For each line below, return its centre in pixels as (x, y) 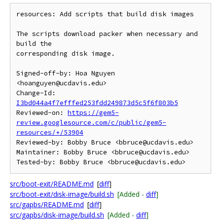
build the (34, 44)
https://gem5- (93, 113)
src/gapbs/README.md (47, 204)
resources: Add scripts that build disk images (105, 14)
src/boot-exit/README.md (52, 184)
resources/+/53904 (50, 132)
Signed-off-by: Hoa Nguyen (66, 73)
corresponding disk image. (66, 54)
